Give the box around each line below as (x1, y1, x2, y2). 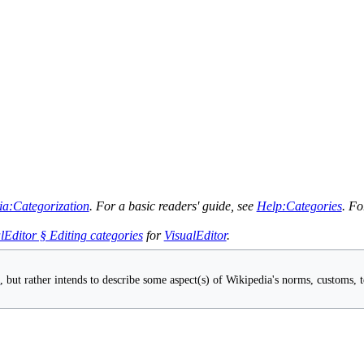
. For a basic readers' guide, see (89, 198, 257, 213)
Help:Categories (256, 198, 342, 213)
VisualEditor (163, 227, 227, 242)
